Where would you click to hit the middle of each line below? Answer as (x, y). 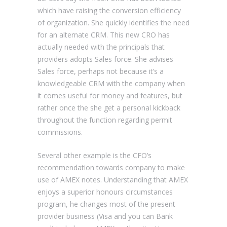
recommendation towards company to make (111, 167)
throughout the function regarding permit (105, 120)
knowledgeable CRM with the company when (111, 83)
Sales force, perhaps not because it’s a (101, 71)
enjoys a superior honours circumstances (105, 192)
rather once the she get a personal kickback (109, 107)
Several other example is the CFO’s (94, 155)
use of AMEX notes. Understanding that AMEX (113, 179)
